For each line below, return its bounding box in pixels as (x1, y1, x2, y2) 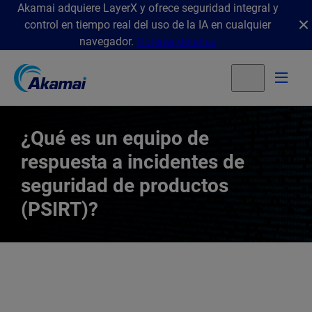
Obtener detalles (136, 35, 216, 48)
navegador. (79, 35, 136, 48)
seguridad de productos (21, 174, 228, 197)
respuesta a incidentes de (21, 150, 244, 173)
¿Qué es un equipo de (21, 127, 209, 150)
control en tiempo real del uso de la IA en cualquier (24, 18, 271, 31)
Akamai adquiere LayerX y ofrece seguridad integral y (17, 1, 279, 15)
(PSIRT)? (21, 198, 98, 221)
